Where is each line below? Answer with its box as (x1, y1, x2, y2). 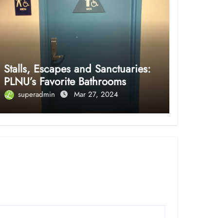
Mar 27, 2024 (73, 89, 118, 100)
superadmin (18, 89, 57, 100)
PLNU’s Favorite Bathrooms (3, 73, 126, 89)
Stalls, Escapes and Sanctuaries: (3, 60, 151, 76)
